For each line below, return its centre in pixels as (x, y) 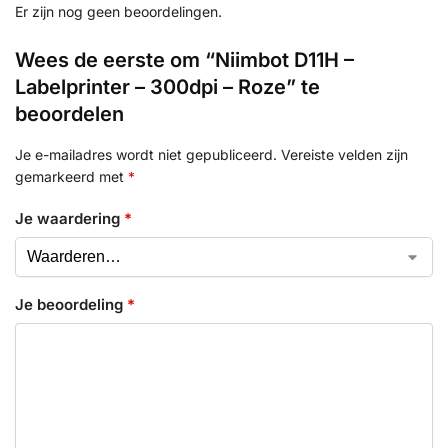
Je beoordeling (71, 304)
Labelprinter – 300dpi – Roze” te (167, 86)
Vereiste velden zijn (344, 154)
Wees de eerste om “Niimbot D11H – (184, 59)
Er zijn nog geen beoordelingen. (118, 11)
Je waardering (69, 219)
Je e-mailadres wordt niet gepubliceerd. (146, 154)
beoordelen (69, 113)
